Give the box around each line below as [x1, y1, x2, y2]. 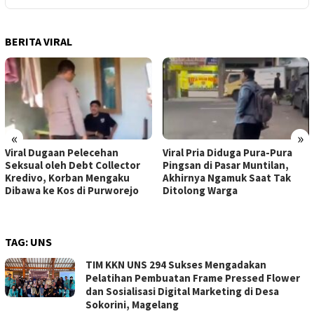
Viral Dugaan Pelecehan [5, 146, 118, 160]
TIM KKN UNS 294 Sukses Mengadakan [86, 258, 266, 272]
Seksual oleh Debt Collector [5, 158, 140, 172]
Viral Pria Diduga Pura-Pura [162, 146, 292, 160]
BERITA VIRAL [5, 34, 72, 49]
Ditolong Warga [162, 184, 238, 198]
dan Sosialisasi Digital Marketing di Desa [86, 285, 279, 299]
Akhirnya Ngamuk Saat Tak [162, 171, 291, 185]
